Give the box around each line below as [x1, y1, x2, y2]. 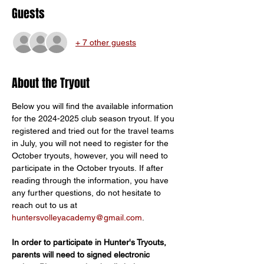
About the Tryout [12, 74, 90, 92]
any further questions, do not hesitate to [12, 188, 163, 197]
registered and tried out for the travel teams [12, 126, 176, 136]
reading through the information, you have [12, 176, 171, 185]
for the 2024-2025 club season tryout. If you [12, 114, 177, 123]
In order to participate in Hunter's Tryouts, [12, 237, 169, 247]
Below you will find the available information [12, 101, 176, 111]
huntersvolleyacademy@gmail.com [12, 213, 142, 222]
